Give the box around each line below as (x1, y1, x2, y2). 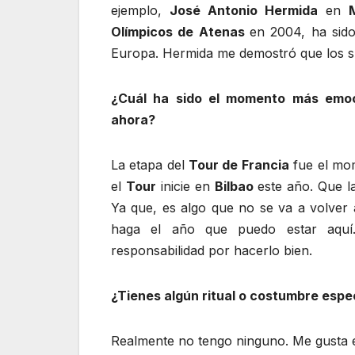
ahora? (111, 111, 155, 128)
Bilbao (214, 177, 254, 194)
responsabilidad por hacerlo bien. (111, 242, 312, 258)
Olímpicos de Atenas (111, 23, 250, 40)
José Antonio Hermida (170, 2, 319, 18)
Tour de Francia (189, 156, 289, 173)
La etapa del (111, 156, 189, 173)
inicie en (155, 177, 215, 194)
